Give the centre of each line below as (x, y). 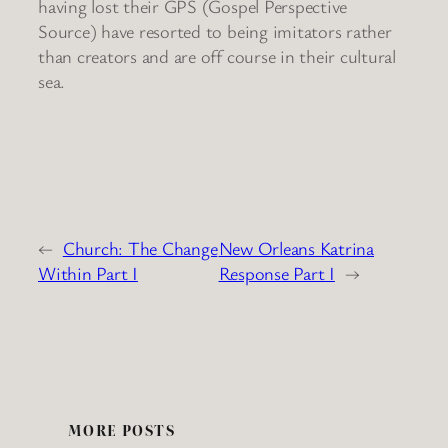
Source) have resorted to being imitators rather (215, 30)
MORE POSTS (121, 430)
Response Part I (276, 273)
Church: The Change (140, 248)
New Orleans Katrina (296, 248)
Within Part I (88, 273)
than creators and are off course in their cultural (217, 55)
